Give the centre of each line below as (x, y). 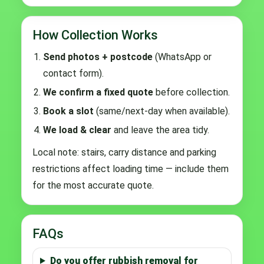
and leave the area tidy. (160, 130)
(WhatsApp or (182, 57)
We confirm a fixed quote (98, 92)
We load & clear (77, 130)
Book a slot (68, 111)
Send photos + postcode (98, 57)
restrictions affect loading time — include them (131, 169)
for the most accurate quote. (93, 185)
